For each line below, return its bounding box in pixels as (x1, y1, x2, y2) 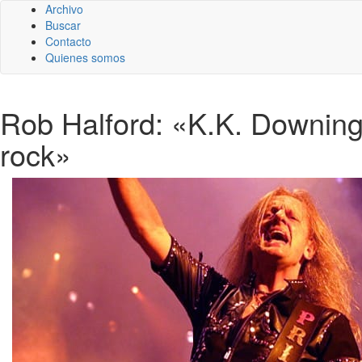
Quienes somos (45, 49, 125, 65)
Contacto (45, 33, 91, 49)
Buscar (45, 17, 81, 33)
